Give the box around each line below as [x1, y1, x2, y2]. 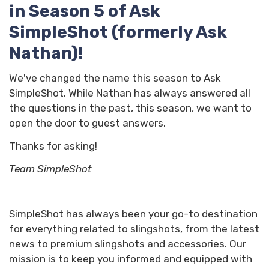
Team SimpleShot [9, 162, 92, 175]
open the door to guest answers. [9, 117, 166, 130]
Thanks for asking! [9, 140, 97, 153]
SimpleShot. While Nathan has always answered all [9, 87, 250, 100]
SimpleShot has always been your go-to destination [9, 208, 258, 220]
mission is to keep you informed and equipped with [9, 253, 252, 265]
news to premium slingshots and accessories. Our [9, 238, 246, 250]
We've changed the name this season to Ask [9, 72, 221, 85]
